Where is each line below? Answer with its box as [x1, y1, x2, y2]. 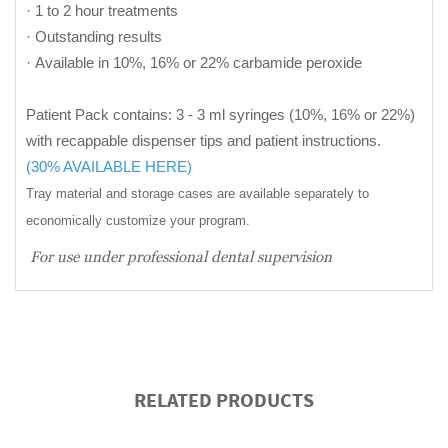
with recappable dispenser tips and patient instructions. [26, 131, 381, 149]
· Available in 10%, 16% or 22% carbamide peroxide [26, 53, 362, 71]
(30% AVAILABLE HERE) [26, 157, 192, 175]
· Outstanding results [26, 27, 162, 45]
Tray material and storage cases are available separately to [26, 185, 369, 201]
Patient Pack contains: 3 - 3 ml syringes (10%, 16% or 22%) [26, 105, 415, 123]
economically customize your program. [26, 212, 250, 228]
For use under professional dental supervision [30, 247, 332, 265]
